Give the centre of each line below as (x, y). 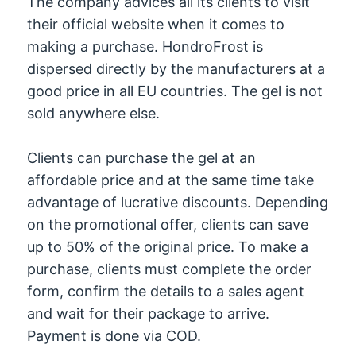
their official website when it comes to (156, 24)
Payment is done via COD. (114, 336)
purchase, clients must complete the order (170, 269)
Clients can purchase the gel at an (142, 158)
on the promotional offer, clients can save (168, 225)
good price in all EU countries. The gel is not (175, 91)
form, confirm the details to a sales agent (166, 292)
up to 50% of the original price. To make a (168, 247)
